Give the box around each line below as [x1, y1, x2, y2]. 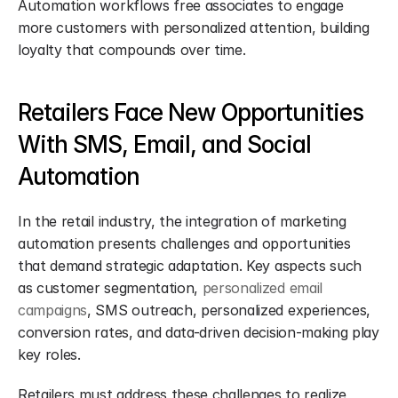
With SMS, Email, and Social [18, 131, 311, 158]
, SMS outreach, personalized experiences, [87, 301, 371, 319]
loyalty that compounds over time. [18, 41, 246, 59]
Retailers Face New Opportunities [18, 99, 363, 126]
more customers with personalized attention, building [18, 19, 370, 36]
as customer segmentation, [18, 279, 203, 297]
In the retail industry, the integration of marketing [18, 212, 346, 230]
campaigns [18, 301, 88, 319]
